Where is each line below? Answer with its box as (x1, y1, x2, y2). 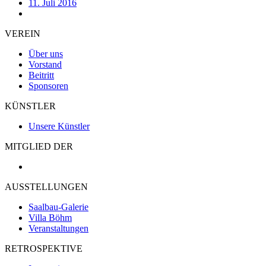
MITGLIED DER (5, 141, 73, 152)
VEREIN (5, 28, 40, 39)
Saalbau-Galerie (28, 202, 88, 213)
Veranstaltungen (28, 223, 88, 234)
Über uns (28, 49, 63, 59)
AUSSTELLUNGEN (5, 182, 88, 192)
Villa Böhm (28, 213, 72, 223)
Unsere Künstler (28, 121, 90, 132)
